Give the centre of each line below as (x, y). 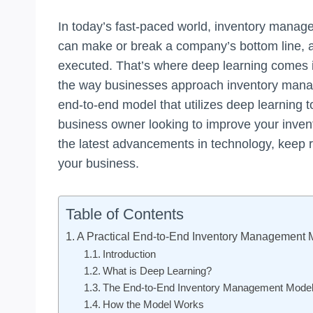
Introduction (129, 254)
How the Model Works (153, 304)
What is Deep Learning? (157, 271)
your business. (99, 163)
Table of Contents (125, 214)
